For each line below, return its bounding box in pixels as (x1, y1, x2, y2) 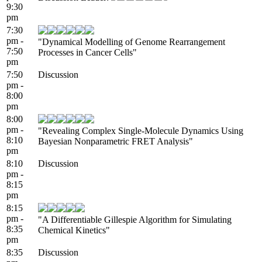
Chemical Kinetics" (38, 225, 110, 235)
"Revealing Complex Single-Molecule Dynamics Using (38, 125, 243, 136)
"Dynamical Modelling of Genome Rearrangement (38, 36, 225, 47)
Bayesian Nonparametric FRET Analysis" (38, 136, 193, 146)
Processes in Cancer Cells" (38, 47, 137, 57)
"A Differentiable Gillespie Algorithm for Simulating (38, 214, 232, 225)
